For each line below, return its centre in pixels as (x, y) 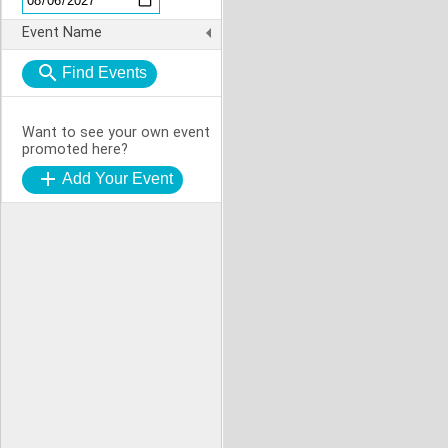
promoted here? (75, 149)
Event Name (62, 32)
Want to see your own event (116, 132)
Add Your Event (117, 178)
